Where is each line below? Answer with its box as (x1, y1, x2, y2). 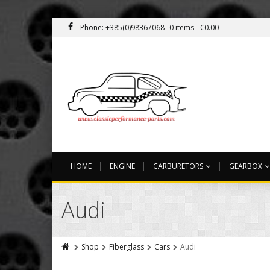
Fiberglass (109, 242, 144, 253)
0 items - (169, 22, 200, 33)
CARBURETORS (153, 161, 203, 172)
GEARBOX (229, 161, 262, 172)
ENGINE (110, 161, 135, 172)
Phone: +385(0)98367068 (80, 22, 165, 33)
